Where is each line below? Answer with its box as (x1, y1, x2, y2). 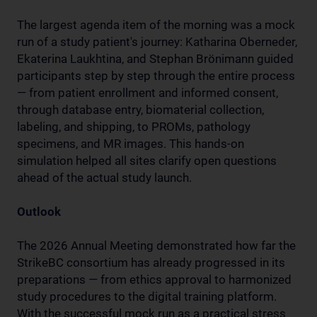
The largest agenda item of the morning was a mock (17, 17, 295, 32)
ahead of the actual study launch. (17, 170, 192, 185)
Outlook (17, 204, 61, 219)
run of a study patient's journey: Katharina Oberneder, (17, 34, 297, 49)
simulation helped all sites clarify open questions (17, 153, 277, 168)
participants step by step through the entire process (17, 68, 295, 83)
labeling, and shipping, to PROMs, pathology (17, 119, 250, 134)
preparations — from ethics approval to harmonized (17, 272, 292, 287)
